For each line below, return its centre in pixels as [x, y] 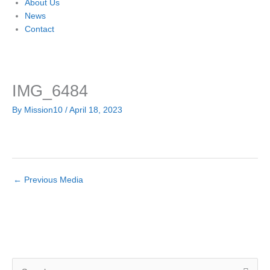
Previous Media [52, 180]
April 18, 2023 [96, 110]
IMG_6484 [50, 91]
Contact [40, 29]
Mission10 [45, 110]
